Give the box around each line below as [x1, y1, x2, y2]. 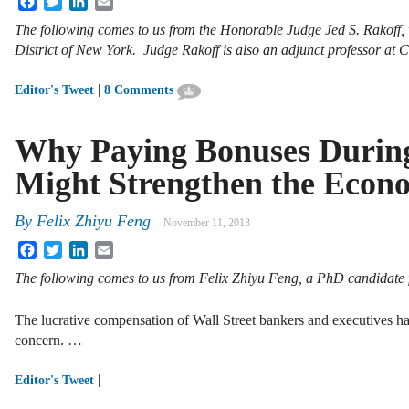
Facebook [37, 240, 93, 257]
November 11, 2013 [163, 216, 250, 230]
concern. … [15, 332, 82, 349]
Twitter [62, 240, 103, 257]
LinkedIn [88, 240, 141, 257]
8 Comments [104, 83, 173, 98]
